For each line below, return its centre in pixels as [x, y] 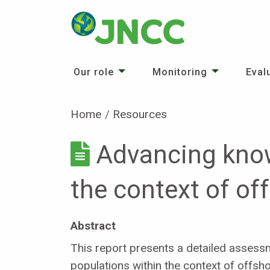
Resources [140, 114]
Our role [94, 72]
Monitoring [180, 72]
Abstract [93, 225]
